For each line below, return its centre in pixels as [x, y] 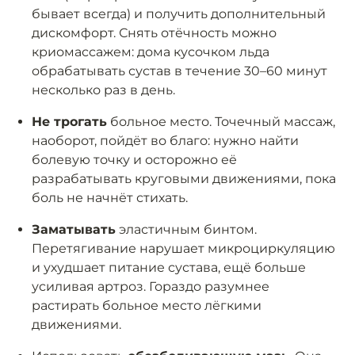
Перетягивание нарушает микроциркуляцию [183, 249]
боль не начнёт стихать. [110, 198]
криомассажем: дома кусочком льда [151, 52]
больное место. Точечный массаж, [221, 122]
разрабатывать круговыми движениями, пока [184, 179]
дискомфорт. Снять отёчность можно [154, 33]
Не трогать [69, 122]
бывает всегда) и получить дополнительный [179, 14]
